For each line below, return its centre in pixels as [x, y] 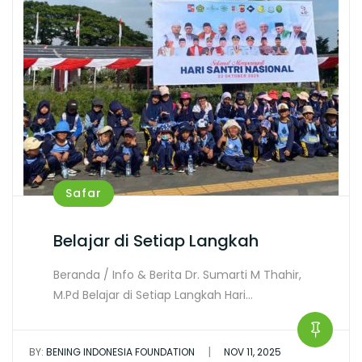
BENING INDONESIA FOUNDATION [119, 352]
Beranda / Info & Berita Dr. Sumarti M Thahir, [177, 275]
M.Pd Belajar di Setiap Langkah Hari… [153, 295]
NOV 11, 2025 [253, 352]
